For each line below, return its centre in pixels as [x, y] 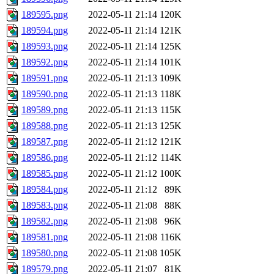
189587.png [45, 142]
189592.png [45, 62]
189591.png [45, 78]
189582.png [45, 221]
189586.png [45, 158]
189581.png [45, 237]
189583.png [45, 206]
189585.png [45, 174]
